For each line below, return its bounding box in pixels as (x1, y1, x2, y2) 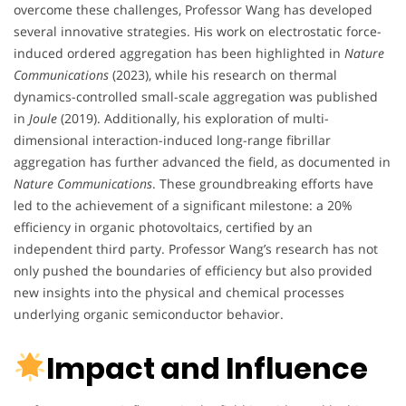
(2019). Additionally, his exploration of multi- (57, 110, 329, 128)
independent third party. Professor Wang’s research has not (14, 240, 378, 258)
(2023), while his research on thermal (109, 66, 337, 84)
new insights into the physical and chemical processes (14, 284, 344, 302)
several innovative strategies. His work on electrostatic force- (14, 23, 382, 41)
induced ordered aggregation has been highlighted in (14, 44, 344, 63)
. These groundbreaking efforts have (152, 175, 373, 193)
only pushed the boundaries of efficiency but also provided (14, 262, 372, 280)
